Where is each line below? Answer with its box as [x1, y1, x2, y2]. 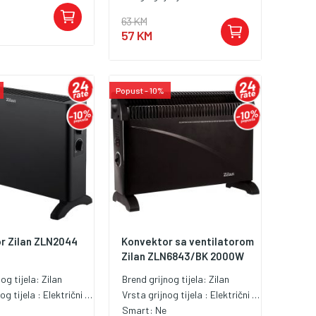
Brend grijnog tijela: [122, 272, 209, 285]
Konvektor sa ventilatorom [121, 234, 255, 248]
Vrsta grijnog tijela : [122, 288, 211, 300]
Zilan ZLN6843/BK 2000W [121, 249, 245, 262]
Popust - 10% [116, 85, 165, 95]
